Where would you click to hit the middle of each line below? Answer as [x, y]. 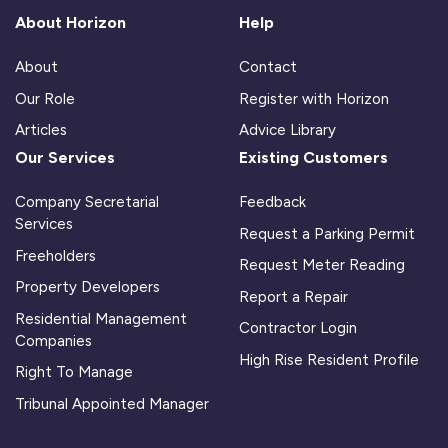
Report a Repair [293, 296]
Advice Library [287, 130]
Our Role [45, 98]
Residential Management [101, 318]
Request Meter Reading [322, 265]
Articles [41, 130]
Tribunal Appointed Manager [112, 403]
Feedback [272, 201]
